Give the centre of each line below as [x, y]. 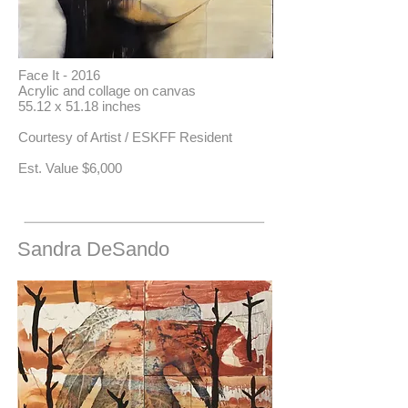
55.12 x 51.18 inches [80, 106]
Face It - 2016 [59, 75]
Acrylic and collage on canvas [107, 91]
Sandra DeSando [93, 249]
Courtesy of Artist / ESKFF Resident [125, 137]
